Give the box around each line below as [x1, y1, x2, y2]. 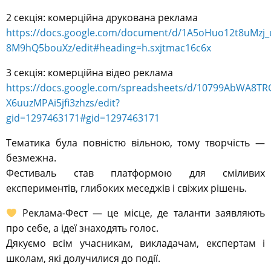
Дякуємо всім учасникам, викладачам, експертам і [6, 237, 265, 250]
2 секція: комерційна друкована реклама [6, 11, 198, 25]
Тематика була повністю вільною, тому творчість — [6, 136, 265, 150]
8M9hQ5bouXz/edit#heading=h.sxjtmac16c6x [6, 41, 211, 55]
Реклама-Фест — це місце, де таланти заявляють [17, 206, 265, 220]
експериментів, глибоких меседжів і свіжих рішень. [6, 181, 247, 195]
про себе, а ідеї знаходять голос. [6, 221, 158, 235]
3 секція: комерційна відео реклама [6, 66, 173, 80]
